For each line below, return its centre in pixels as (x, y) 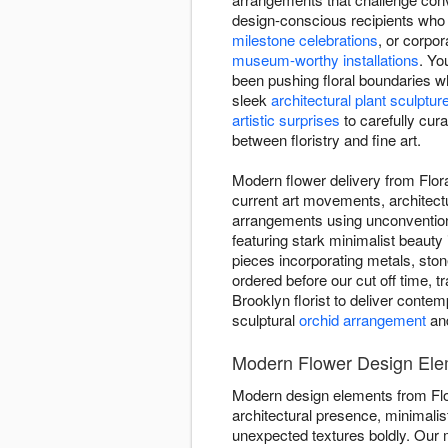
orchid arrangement (362, 320)
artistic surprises (286, 120)
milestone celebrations (305, 40)
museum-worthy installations (325, 60)
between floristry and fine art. (326, 140)
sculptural (265, 320)
